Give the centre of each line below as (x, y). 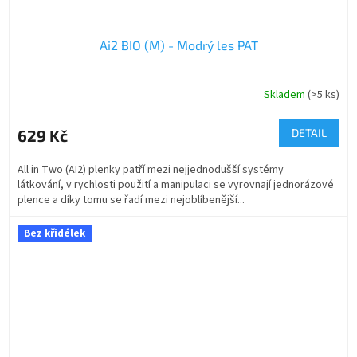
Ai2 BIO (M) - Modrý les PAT (178, 45)
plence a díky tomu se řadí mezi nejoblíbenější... (131, 200)
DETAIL (309, 132)
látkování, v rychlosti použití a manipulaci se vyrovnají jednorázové (176, 184)
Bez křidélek (55, 233)
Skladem (286, 95)
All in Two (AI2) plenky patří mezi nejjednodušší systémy (151, 169)
